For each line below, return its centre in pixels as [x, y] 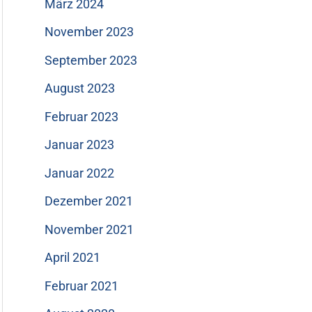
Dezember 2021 [89, 201]
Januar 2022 [79, 173]
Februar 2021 [81, 286]
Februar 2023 [81, 116]
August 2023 [80, 88]
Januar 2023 [79, 145]
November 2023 [89, 32]
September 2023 [91, 60]
